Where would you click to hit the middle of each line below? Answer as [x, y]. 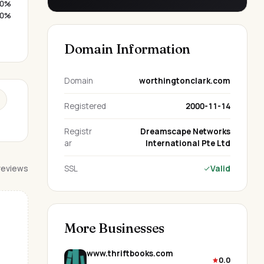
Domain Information [128, 49]
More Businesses [115, 228]
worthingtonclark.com [185, 81]
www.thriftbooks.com [130, 253]
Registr [78, 131]
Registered [85, 106]
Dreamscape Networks [185, 131]
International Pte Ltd [188, 143]
